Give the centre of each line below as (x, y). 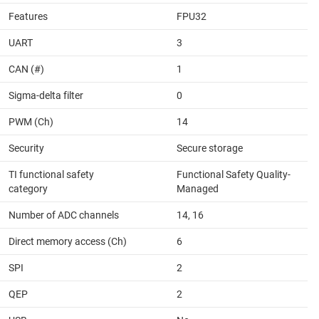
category (28, 188)
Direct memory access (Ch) (68, 241)
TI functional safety (51, 174)
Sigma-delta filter (46, 95)
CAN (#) (26, 69)
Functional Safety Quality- (234, 174)
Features (28, 16)
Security (26, 148)
